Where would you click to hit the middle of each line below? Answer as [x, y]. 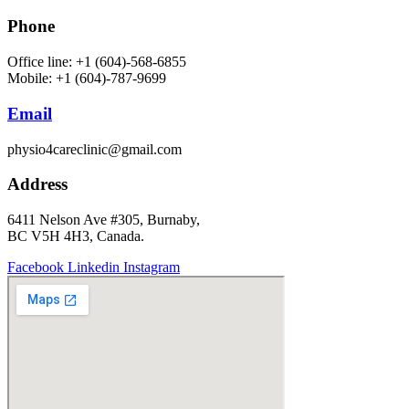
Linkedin [94, 267]
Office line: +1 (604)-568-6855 [97, 62]
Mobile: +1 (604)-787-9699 [87, 79]
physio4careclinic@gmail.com [94, 149]
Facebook [36, 267]
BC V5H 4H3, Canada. [76, 236]
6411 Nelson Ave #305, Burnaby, [104, 220]
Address [37, 184]
